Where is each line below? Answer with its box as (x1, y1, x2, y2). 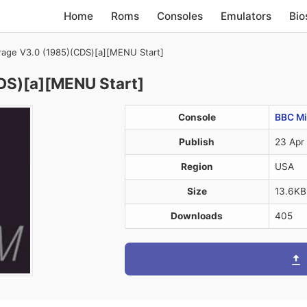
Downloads (171, 210, 223, 221)
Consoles (157, 9, 204, 23)
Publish (179, 136, 214, 147)
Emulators (221, 9, 272, 23)
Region (180, 161, 213, 172)
